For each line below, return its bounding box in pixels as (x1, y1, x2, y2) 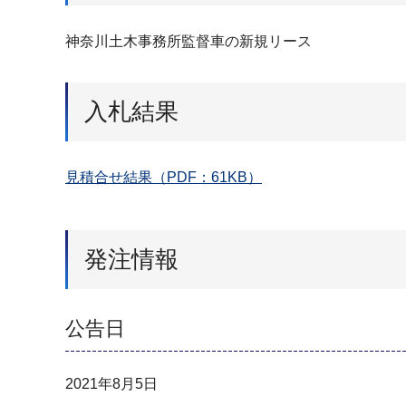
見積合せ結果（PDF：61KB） (65, 169, 262, 186)
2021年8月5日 (65, 375, 158, 391)
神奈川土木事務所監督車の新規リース (65, 34, 312, 49)
